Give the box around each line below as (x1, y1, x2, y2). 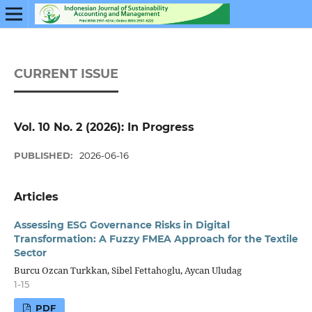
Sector (13, 246, 47, 259)
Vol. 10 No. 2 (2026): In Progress (13, 120, 194, 134)
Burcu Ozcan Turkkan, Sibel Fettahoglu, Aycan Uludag (13, 263, 242, 276)
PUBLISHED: (13, 149, 75, 161)
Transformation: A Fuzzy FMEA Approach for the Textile (13, 232, 298, 245)
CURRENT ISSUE (13, 65, 118, 81)
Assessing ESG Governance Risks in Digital (13, 218, 230, 231)
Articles (13, 189, 58, 203)
